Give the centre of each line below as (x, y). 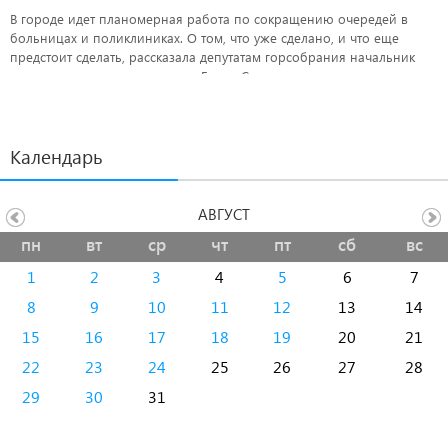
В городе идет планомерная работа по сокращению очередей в (209, 18)
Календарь (56, 156)
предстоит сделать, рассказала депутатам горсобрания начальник (212, 56)
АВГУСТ (224, 214)
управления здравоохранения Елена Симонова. (158, 75)
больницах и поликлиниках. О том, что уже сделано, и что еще (204, 37)
